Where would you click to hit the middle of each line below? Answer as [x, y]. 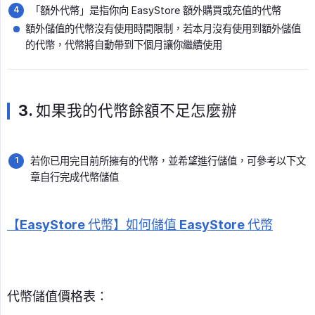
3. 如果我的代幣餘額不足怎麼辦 [128, 111]
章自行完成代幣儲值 [75, 177]
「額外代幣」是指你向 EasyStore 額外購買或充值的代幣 [156, 11]
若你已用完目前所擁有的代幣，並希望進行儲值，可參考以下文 [168, 161]
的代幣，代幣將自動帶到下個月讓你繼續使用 [124, 45]
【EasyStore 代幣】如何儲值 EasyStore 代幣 [140, 225]
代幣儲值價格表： [58, 297]
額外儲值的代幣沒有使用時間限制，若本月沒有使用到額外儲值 [163, 29]
